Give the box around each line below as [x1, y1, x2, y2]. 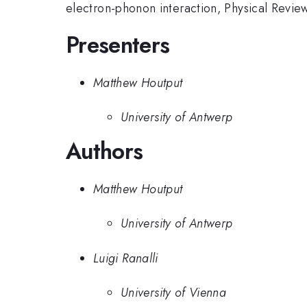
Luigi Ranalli [93, 249, 158, 267]
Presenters [66, 29, 170, 62]
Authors [66, 135, 143, 168]
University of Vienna [121, 284, 227, 302]
